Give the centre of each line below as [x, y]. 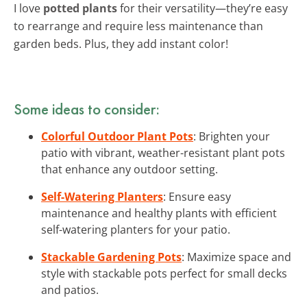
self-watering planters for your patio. [136, 229]
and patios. [70, 290]
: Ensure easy [197, 196]
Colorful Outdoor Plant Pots [117, 136]
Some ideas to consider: [87, 109]
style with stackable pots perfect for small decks [164, 273]
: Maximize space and [236, 257]
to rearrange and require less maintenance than [138, 26]
